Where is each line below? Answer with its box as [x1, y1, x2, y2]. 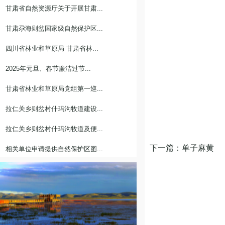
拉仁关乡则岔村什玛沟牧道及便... [6, 125, 103, 133]
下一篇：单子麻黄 [150, 143, 214, 152]
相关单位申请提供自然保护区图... [6, 145, 103, 153]
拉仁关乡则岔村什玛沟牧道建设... [6, 105, 103, 113]
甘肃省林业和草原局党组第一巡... [6, 85, 103, 92]
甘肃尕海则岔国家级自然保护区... [6, 25, 103, 32]
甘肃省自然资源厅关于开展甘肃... [6, 5, 103, 12]
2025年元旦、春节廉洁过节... [6, 65, 91, 72]
